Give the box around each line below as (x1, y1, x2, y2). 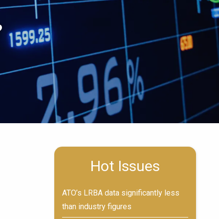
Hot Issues (90, 157, 160, 175)
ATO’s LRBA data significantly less (62, 188, 179, 197)
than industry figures (62, 202, 131, 211)
